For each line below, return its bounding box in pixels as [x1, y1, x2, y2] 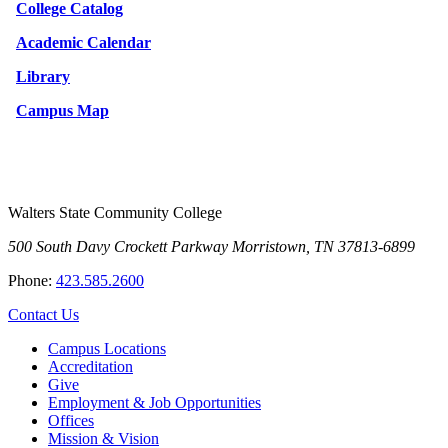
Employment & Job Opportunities [48, 393, 261, 411]
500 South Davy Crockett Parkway [8, 237, 228, 255]
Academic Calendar [16, 33, 151, 51]
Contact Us [8, 305, 79, 323]
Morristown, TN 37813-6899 [228, 237, 415, 255]
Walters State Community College [8, 203, 222, 221]
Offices [48, 411, 94, 429]
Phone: [8, 271, 56, 289]
